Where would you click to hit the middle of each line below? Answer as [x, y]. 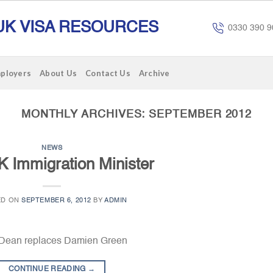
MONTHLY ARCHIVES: [85, 115]
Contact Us [108, 73]
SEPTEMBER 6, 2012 [56, 200]
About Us [58, 73]
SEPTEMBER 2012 [200, 115]
